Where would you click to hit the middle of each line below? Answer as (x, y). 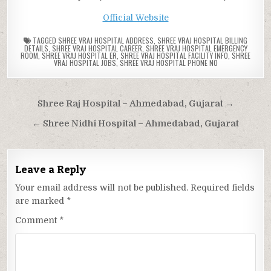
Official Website (135, 17)
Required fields (223, 187)
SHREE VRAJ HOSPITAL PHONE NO (168, 62)
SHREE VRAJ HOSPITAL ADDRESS (106, 40)
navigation (48, 121)
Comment (38, 220)
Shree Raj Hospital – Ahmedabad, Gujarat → (135, 103)
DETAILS (36, 48)
